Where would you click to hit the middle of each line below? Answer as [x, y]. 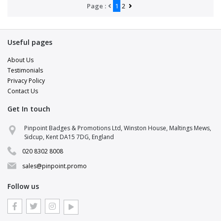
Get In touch [29, 109]
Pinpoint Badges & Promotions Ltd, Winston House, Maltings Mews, [117, 128]
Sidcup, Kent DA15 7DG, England [69, 137]
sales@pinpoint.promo [55, 166]
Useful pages [30, 42]
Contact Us [23, 91]
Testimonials [25, 71]
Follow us [23, 186]
